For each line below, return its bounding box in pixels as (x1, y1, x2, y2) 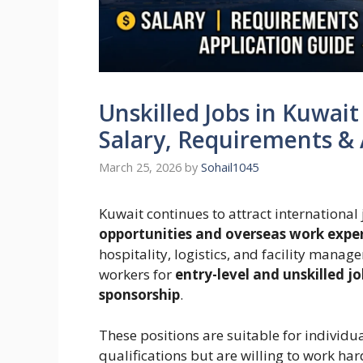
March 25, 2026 (99, 159, 181, 175)
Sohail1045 (201, 159, 258, 175)
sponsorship (99, 284, 180, 304)
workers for (99, 264, 175, 284)
